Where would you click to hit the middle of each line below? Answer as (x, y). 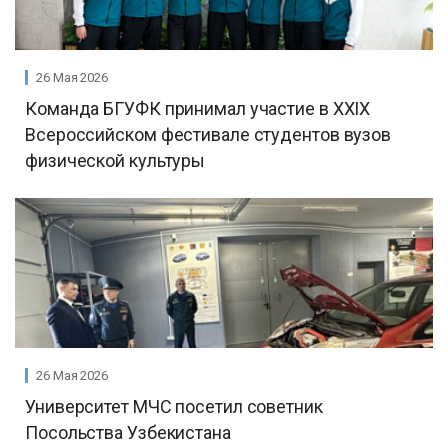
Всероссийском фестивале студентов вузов (208, 134)
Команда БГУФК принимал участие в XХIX (198, 108)
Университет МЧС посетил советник (174, 406)
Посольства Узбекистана (128, 432)
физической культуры (115, 160)
